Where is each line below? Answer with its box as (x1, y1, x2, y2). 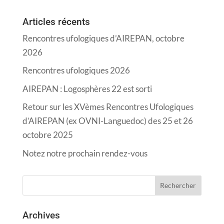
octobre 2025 (22, 129, 73, 140)
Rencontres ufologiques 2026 (22, 65, 130, 76)
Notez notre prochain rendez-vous (22, 147, 147, 158)
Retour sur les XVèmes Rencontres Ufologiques (22, 101, 193, 112)
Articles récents (22, 15, 90, 27)
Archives (22, 209, 60, 221)
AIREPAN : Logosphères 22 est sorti (22, 83, 152, 94)
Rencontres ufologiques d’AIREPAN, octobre (22, 32, 184, 43)
